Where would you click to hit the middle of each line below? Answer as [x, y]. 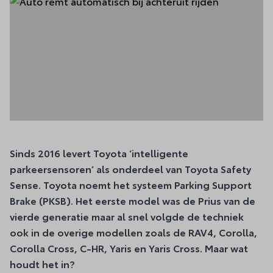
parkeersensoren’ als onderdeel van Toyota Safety [130, 168]
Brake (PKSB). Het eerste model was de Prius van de [133, 200]
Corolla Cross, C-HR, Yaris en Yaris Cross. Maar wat [129, 248]
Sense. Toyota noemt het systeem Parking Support [131, 184]
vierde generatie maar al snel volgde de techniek [127, 216]
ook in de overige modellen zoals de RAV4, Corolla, [133, 232]
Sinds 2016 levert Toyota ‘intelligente [99, 153]
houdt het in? [42, 264]
